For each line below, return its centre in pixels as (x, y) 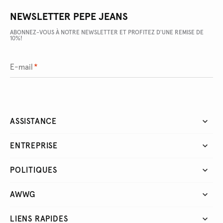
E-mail (21, 67)
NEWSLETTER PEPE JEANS (69, 17)
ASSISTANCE (33, 121)
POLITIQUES (34, 170)
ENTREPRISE (34, 146)
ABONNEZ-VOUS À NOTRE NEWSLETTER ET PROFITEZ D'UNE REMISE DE (107, 33)
